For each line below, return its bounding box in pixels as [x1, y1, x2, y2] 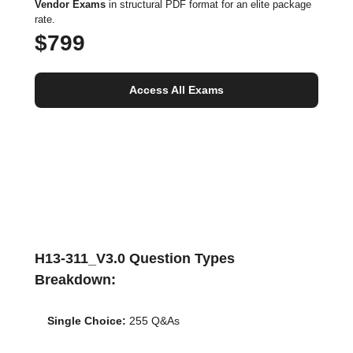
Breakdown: [35, 272, 116, 288]
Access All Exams [129, 84, 224, 96]
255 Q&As [126, 314, 180, 327]
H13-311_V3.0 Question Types [35, 251, 235, 266]
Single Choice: [47, 314, 126, 327]
